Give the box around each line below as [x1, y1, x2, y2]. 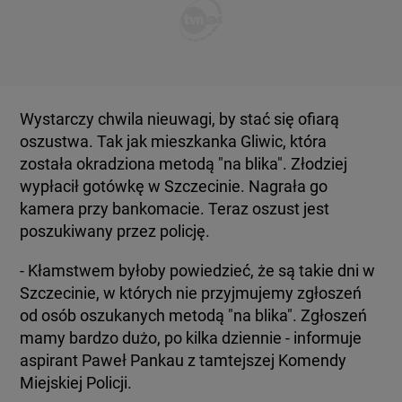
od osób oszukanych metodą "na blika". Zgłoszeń [20, 306, 368, 325]
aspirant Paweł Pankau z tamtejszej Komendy [20, 351, 347, 370]
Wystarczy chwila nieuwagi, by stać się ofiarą [20, 109, 340, 128]
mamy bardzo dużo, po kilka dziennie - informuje [20, 328, 363, 347]
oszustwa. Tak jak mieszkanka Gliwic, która [20, 132, 328, 151]
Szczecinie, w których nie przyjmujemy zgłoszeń [20, 284, 363, 302]
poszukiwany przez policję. [20, 222, 211, 240]
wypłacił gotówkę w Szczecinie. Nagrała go [20, 177, 328, 196]
